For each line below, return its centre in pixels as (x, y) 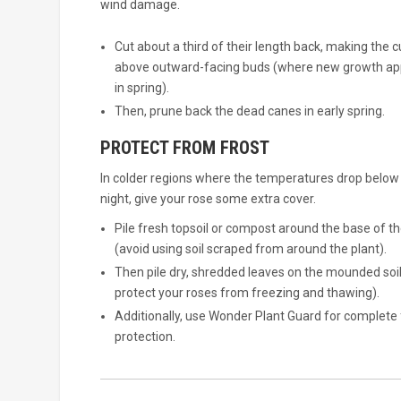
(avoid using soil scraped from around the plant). (250, 249)
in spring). (141, 87)
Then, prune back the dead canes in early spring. (249, 111)
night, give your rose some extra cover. (208, 199)
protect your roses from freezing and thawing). (247, 293)
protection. (145, 336)
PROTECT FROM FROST (184, 148)
